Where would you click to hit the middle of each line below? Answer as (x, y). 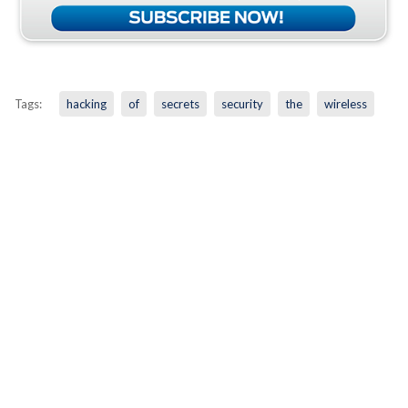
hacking (86, 103)
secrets (180, 103)
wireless (345, 103)
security (242, 103)
